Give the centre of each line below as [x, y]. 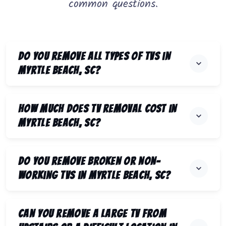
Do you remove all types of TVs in [94, 56]
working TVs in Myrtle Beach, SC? [95, 176]
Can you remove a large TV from [92, 214]
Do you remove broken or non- [90, 161]
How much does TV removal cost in [98, 109]
